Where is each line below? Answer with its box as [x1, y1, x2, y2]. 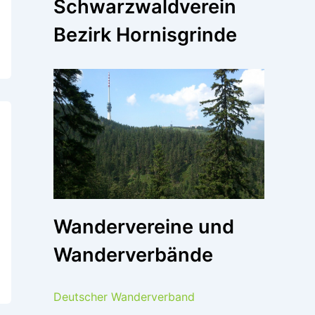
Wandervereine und [53, 215, 234, 239]
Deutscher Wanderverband [53, 290, 195, 304]
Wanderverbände [53, 243, 213, 267]
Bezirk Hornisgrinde [53, 23, 237, 47]
